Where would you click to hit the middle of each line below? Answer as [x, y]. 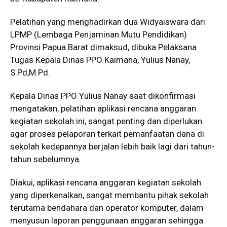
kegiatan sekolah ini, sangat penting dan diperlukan [106, 121]
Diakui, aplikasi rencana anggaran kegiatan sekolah [106, 182]
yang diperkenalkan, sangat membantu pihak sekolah [109, 195]
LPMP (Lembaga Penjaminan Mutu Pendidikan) [99, 34]
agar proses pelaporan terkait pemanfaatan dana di [107, 134]
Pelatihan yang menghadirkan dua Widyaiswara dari [108, 22]
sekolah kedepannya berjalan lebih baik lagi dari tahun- [112, 146]
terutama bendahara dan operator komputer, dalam [107, 207]
